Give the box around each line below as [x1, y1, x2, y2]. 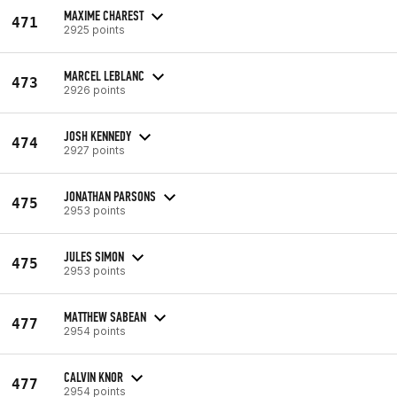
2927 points [64, 143, 125, 157]
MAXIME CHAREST [64, 6, 144, 24]
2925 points [64, 22, 125, 36]
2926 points [64, 82, 126, 97]
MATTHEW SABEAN [64, 307, 146, 325]
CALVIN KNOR [64, 368, 123, 385]
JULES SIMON [64, 247, 124, 265]
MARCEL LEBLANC [64, 66, 144, 84]
